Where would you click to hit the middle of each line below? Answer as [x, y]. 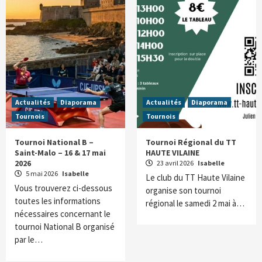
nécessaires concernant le [63, 214]
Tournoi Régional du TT [191, 142]
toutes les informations [58, 201]
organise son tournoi [183, 191]
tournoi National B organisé [65, 227]
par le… [29, 240]
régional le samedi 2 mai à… [195, 204]
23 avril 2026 [175, 163]
